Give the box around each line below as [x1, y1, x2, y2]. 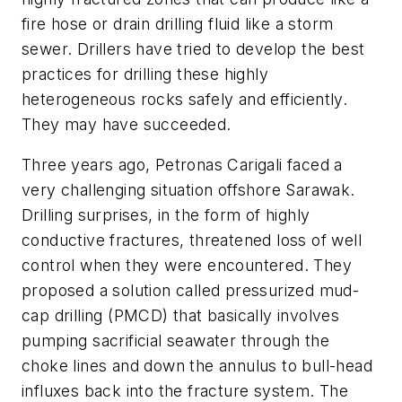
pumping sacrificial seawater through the [22, 331, 329, 351]
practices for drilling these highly [22, 64, 268, 83]
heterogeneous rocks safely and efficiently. [22, 89, 348, 109]
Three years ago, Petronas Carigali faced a [22, 155, 343, 175]
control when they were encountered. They [22, 256, 352, 275]
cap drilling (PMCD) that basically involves [22, 306, 340, 326]
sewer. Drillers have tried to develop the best [22, 39, 365, 58]
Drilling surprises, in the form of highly [22, 205, 310, 225]
